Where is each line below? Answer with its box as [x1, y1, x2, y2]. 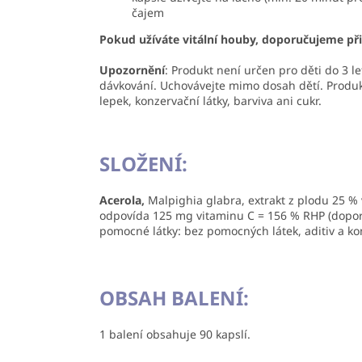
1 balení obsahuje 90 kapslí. [99, 326, 250, 343]
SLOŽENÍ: [99, 150, 187, 178]
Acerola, [99, 192, 148, 208]
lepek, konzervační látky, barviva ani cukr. [99, 93, 322, 109]
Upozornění [99, 62, 165, 78]
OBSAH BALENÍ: [99, 284, 249, 312]
